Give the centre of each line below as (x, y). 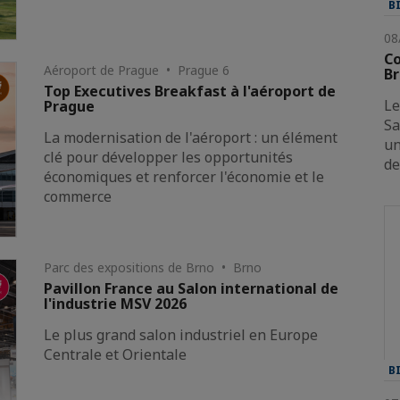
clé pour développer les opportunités (169, 157)
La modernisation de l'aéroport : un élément (191, 137)
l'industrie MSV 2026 (116, 303)
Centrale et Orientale (116, 354)
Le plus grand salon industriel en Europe (181, 334)
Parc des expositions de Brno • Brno (153, 267)
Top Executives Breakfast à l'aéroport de (190, 91)
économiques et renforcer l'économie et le (184, 176)
